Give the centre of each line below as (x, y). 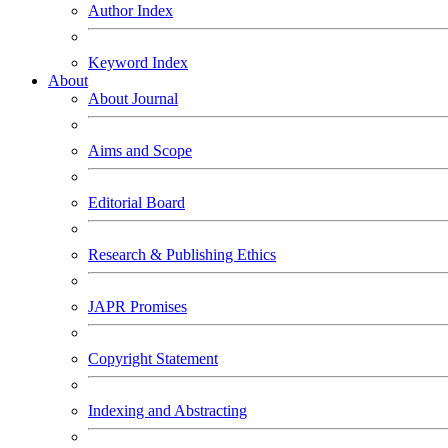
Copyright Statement (153, 358)
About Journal (133, 98)
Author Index (130, 10)
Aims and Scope (140, 150)
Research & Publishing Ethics (182, 254)
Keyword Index (138, 62)
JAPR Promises (137, 306)
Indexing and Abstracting (167, 410)
